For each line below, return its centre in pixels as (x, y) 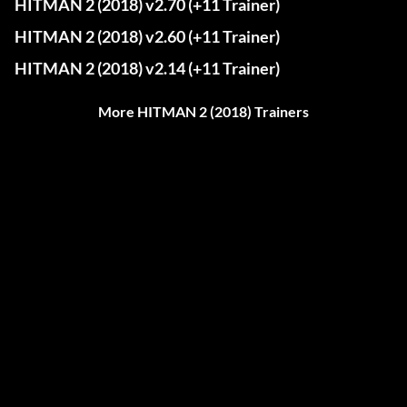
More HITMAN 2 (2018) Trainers (203, 112)
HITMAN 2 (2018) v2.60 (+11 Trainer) (147, 37)
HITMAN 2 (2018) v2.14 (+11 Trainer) (147, 69)
